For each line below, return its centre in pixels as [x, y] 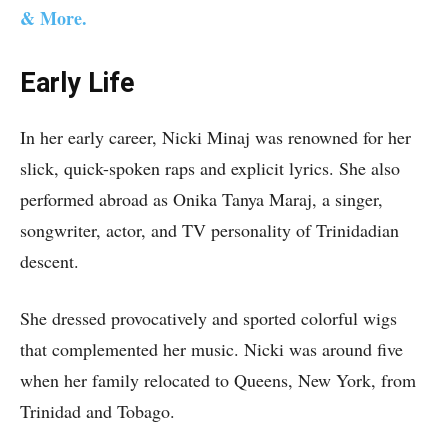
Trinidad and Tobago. [97, 411]
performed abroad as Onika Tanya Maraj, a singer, [201, 199]
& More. [53, 18]
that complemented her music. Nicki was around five [211, 349]
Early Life [77, 83]
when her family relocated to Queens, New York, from [218, 380]
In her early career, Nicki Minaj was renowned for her [215, 137]
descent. [49, 261]
